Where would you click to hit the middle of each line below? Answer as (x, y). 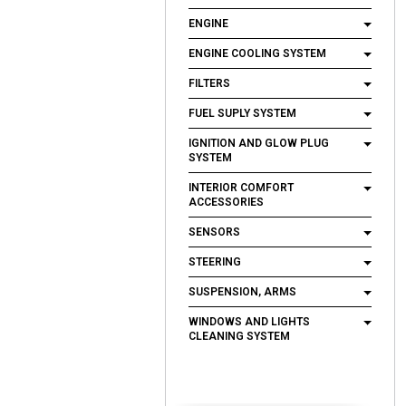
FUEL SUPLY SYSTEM (242, 113)
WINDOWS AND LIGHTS (249, 322)
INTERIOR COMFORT (241, 188)
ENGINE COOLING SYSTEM (257, 53)
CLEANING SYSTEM (239, 336)
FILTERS (209, 83)
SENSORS (214, 232)
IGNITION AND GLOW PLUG (259, 143)
